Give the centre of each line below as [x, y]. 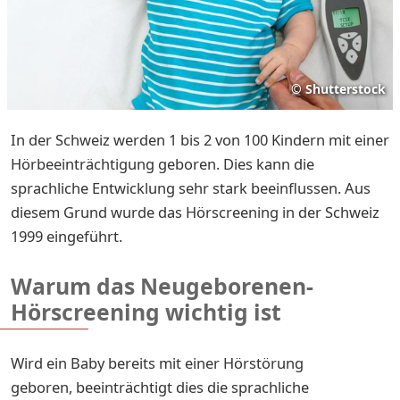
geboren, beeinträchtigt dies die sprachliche [160, 387]
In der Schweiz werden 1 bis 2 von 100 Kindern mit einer [200, 139]
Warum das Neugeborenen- [162, 286]
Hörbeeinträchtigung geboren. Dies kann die [162, 163]
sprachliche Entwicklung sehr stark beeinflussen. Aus [191, 187]
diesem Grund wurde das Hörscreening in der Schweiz [195, 212]
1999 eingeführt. [67, 236]
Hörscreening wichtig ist [146, 312]
